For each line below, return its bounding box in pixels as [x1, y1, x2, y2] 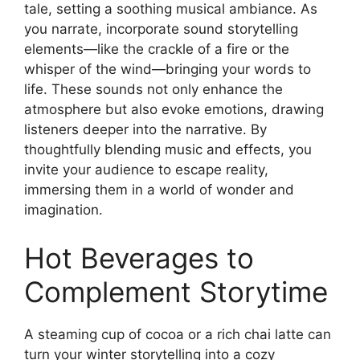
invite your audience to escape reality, [24, 162, 268, 178]
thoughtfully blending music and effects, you [24, 141, 312, 158]
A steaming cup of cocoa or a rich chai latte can [24, 325, 331, 342]
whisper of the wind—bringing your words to [24, 61, 311, 78]
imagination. [24, 202, 103, 219]
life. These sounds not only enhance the [24, 81, 283, 98]
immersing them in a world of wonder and [24, 182, 294, 198]
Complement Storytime [24, 274, 328, 309]
